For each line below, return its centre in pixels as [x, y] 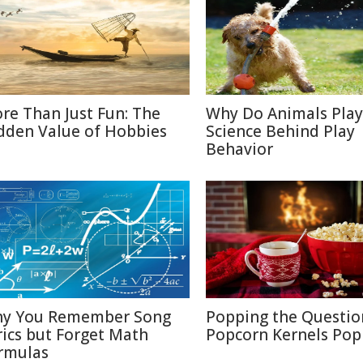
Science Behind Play [280, 131]
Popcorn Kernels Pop [284, 335]
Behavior [239, 149]
